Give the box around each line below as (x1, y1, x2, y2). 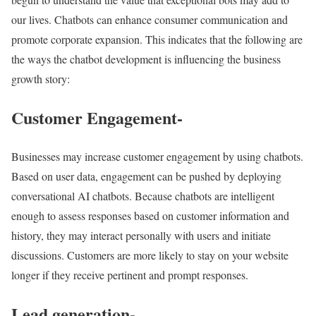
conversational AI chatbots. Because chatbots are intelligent (11, 188, 274, 203)
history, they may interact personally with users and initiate (11, 227, 271, 243)
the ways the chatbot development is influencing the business (11, 51, 281, 66)
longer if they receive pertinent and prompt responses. (11, 267, 248, 282)
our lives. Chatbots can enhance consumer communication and (11, 12, 288, 27)
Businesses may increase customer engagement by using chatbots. (11, 148, 303, 164)
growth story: (11, 71, 70, 86)
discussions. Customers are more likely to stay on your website (11, 247, 288, 262)
